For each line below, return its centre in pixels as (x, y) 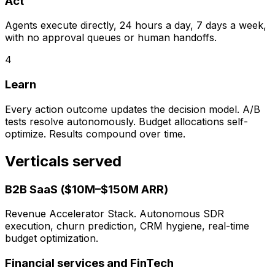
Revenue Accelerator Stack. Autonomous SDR (114, 214)
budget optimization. (52, 238)
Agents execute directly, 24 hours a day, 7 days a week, (136, 25)
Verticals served (63, 161)
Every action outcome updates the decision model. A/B (133, 109)
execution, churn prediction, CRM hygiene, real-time (127, 226)
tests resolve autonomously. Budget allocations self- (126, 121)
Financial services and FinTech (89, 263)
